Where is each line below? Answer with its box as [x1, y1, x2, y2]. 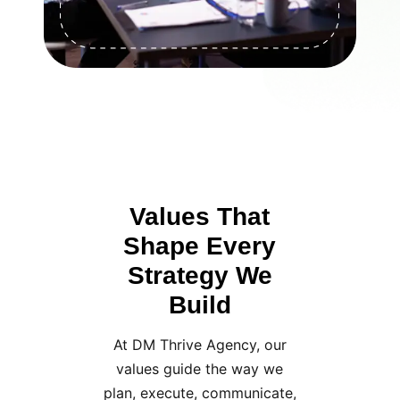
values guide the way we [116, 360, 284, 379]
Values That [129, 203, 271, 231]
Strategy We [127, 262, 272, 290]
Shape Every [123, 232, 277, 261]
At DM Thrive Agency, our [112, 336, 287, 354]
